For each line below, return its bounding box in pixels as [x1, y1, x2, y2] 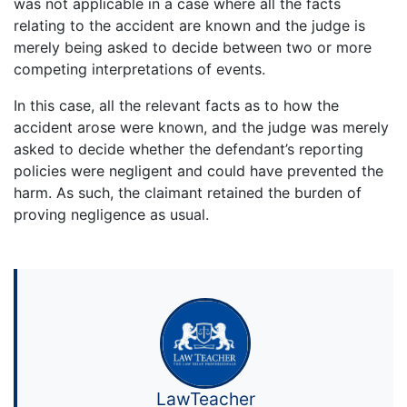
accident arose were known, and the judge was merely [14, 117, 389, 136]
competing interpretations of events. [14, 59, 265, 78]
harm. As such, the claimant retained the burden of [14, 183, 362, 202]
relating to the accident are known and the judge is [14, 15, 365, 35]
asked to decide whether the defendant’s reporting [14, 139, 363, 158]
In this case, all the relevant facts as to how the [14, 95, 339, 114]
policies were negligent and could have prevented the [14, 161, 383, 180]
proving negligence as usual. [14, 204, 209, 223]
